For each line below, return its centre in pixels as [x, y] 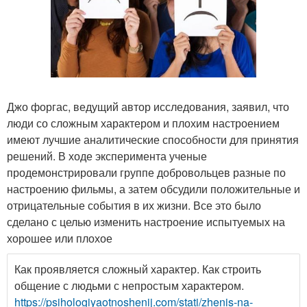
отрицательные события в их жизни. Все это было [134, 205]
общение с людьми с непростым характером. [129, 285]
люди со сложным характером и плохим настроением [143, 123]
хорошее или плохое [60, 238]
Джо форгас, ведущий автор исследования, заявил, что [148, 107]
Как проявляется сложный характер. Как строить [138, 269]
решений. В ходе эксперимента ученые [107, 156]
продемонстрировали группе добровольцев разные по [146, 172]
